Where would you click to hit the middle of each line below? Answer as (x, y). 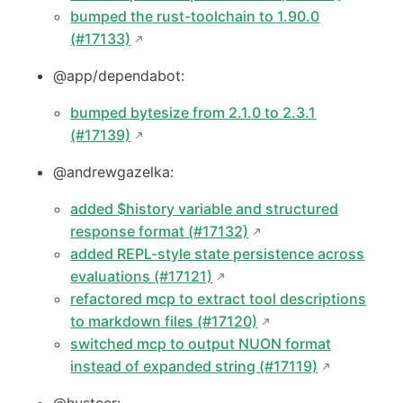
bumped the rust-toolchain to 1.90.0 (195, 17)
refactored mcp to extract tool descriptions (219, 299)
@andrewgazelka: (114, 172)
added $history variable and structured (205, 209)
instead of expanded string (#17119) (194, 367)
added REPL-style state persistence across (218, 254)
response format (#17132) (160, 232)
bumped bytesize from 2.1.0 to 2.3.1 (193, 113)
